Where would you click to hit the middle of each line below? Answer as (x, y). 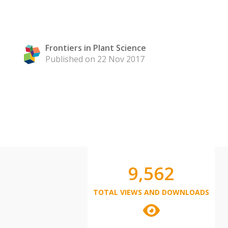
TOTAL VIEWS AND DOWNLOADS (151, 192)
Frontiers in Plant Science (96, 48)
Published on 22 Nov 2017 (95, 59)
